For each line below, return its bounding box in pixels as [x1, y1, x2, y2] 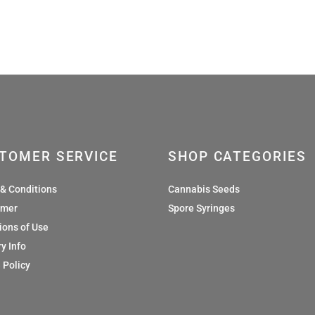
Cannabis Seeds [168, 183, 240, 195]
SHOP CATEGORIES [168, 148, 307, 165]
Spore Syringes [168, 202, 235, 214]
